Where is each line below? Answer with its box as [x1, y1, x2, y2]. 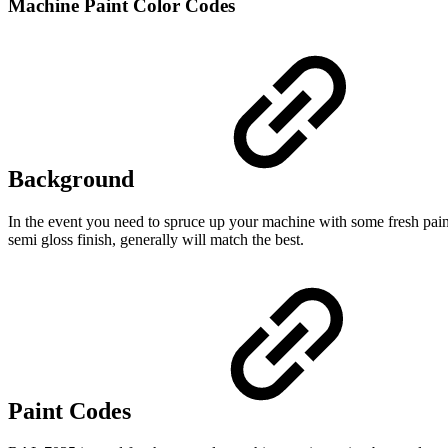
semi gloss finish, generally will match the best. [8, 230, 304, 248]
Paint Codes [8, 397, 137, 424]
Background [8, 165, 140, 192]
